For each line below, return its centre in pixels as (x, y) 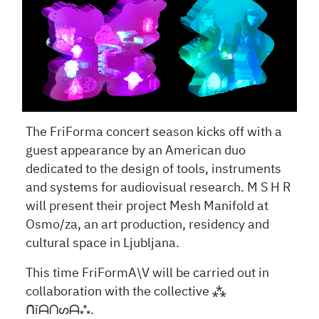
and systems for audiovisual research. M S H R (159, 188)
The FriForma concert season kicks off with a (154, 132)
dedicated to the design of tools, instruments (154, 169)
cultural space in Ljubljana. (103, 243)
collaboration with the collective (119, 292)
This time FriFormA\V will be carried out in (148, 273)
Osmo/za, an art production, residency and (148, 225)
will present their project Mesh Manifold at (147, 206)
